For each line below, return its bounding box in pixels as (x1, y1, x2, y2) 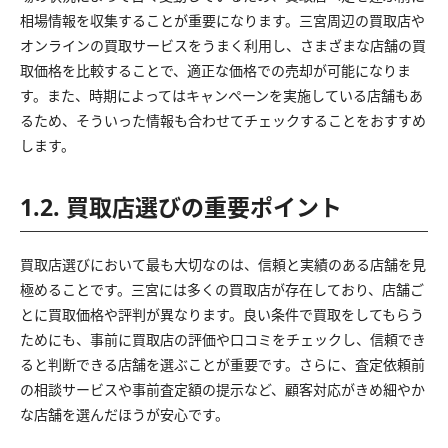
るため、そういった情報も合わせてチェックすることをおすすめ (20, 110, 426, 130)
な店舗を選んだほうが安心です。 (20, 404, 229, 424)
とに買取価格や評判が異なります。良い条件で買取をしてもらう (20, 304, 424, 324)
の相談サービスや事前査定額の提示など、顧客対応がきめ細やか (20, 379, 425, 399)
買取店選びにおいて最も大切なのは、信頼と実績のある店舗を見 (20, 254, 426, 274)
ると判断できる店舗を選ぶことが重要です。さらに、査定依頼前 (20, 354, 425, 374)
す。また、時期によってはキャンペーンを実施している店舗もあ (20, 85, 423, 105)
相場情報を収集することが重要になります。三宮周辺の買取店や (20, 10, 425, 30)
